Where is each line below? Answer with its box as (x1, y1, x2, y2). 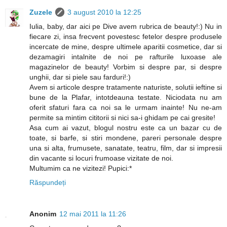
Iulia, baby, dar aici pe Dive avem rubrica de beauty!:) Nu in (29, 22, 222, 30)
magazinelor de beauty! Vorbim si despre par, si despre (29, 62, 222, 71)
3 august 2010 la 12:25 (67, 8, 141, 16)
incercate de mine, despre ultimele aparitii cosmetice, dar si (29, 42, 222, 51)
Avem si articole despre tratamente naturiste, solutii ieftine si (29, 83, 222, 91)
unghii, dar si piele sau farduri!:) (29, 72, 131, 81)
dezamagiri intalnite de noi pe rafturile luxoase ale (29, 52, 222, 61)
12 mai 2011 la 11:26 (59, 209, 126, 218)
